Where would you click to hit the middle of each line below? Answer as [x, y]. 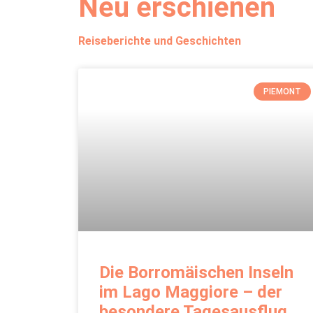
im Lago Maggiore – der [191, 292]
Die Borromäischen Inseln [196, 273]
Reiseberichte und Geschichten [160, 41]
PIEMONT [282, 92]
